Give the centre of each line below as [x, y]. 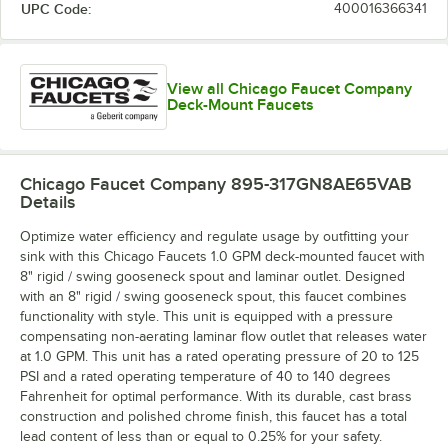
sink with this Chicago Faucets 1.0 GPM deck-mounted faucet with [222, 256]
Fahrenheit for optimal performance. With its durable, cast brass [216, 396]
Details [47, 201]
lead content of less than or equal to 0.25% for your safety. [201, 436]
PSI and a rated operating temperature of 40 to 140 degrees [205, 376]
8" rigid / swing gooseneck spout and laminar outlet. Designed [212, 276]
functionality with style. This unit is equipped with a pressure [206, 316]
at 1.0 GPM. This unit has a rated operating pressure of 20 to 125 [219, 356]
